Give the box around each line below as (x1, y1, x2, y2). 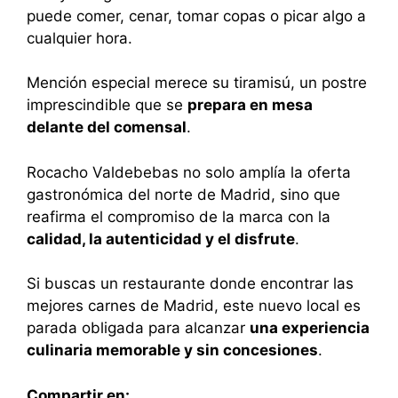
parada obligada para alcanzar (27, 319, 250, 338)
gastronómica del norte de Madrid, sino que (27, 185, 340, 203)
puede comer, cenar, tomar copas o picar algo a (27, 6, 366, 25)
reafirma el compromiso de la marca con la (27, 207, 330, 226)
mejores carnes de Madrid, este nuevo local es (27, 297, 361, 315)
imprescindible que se (27, 96, 187, 115)
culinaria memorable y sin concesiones (27, 341, 318, 360)
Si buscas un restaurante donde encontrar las (27, 275, 354, 293)
